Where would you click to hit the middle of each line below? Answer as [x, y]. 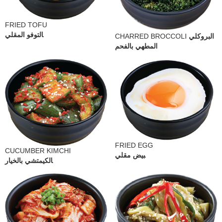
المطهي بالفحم [136, 46]
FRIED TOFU [26, 25]
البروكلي [201, 36]
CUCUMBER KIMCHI [38, 150]
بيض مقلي [130, 155]
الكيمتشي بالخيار [29, 160]
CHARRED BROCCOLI [152, 36]
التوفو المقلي [24, 35]
